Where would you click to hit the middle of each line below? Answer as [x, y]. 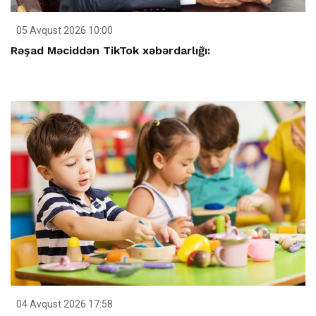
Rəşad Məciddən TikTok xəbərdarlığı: [110, 50]
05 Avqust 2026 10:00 [63, 30]
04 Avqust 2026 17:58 [63, 304]
